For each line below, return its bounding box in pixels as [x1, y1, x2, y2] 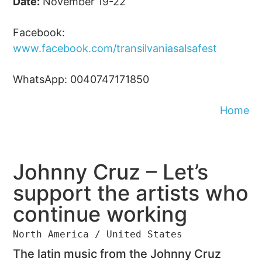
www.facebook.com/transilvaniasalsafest [13, 42, 218, 54]
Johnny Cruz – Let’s [13, 158, 209, 185]
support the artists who [13, 180, 249, 206]
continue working [13, 201, 188, 227]
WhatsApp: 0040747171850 [13, 73, 150, 85]
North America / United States [13, 228, 183, 240]
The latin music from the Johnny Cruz [13, 246, 222, 261]
